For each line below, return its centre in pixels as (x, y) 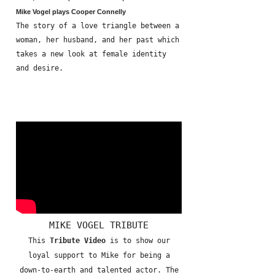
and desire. (40, 68)
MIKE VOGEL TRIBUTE (99, 225)
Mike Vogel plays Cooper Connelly (71, 12)
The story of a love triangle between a (98, 26)
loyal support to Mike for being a (99, 255)
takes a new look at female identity (91, 54)
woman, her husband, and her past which (98, 40)
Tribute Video (77, 241)
